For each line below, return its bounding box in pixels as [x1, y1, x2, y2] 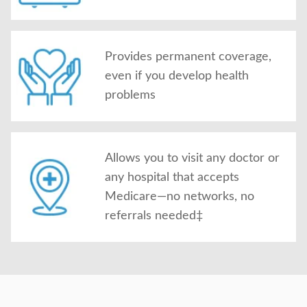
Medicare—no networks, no [105, 191, 254, 203]
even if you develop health [105, 70, 249, 82]
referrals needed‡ [105, 210, 203, 222]
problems [105, 89, 156, 101]
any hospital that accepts [105, 171, 239, 184]
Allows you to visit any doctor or [105, 152, 280, 164]
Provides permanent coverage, [105, 51, 271, 63]
